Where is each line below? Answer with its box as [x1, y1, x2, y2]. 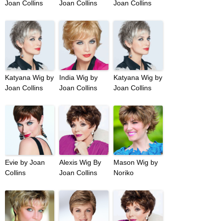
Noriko [113, 169, 134, 177]
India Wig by [59, 74, 98, 82]
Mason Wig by [113, 158, 158, 167]
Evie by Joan [5, 158, 45, 167]
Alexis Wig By [59, 158, 101, 167]
